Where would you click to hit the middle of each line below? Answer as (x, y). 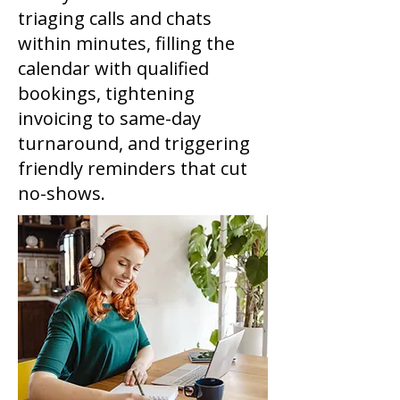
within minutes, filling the (126, 43)
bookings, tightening (106, 93)
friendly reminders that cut (133, 168)
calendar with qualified (113, 68)
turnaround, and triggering (134, 143)
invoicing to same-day (109, 118)
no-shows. (64, 193)
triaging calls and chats (115, 18)
